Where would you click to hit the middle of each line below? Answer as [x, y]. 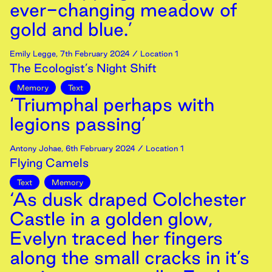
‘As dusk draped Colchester [128, 199]
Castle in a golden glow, [111, 219]
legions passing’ [78, 124]
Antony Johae [36, 148]
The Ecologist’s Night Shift [83, 68]
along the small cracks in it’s [130, 257]
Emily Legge [33, 53]
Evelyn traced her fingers [116, 238]
